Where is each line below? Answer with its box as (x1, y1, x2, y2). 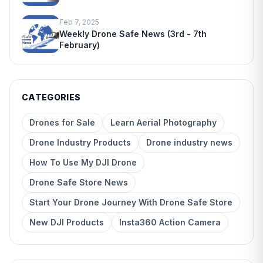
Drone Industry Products (29, 137, 131, 147)
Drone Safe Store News (29, 177, 128, 187)
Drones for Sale (29, 117, 95, 127)
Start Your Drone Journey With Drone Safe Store (29, 197, 232, 207)
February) (59, 39, 100, 50)
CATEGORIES (22, 92, 81, 102)
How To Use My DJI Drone (29, 157, 137, 167)
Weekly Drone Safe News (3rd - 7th (59, 28, 207, 39)
